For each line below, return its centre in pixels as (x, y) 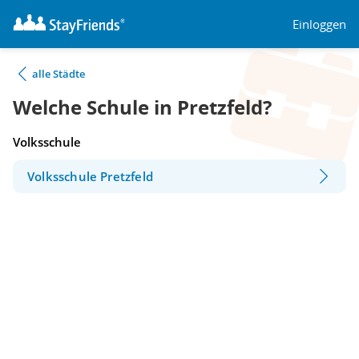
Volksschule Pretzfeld (90, 177)
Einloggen (319, 24)
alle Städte (58, 74)
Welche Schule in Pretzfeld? (142, 107)
